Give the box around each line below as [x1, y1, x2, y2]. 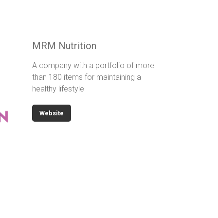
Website [39, 109, 64, 117]
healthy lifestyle [32, 84, 84, 94]
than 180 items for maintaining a [32, 73, 141, 82]
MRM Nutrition [32, 40, 96, 52]
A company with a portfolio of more [32, 61, 154, 71]
